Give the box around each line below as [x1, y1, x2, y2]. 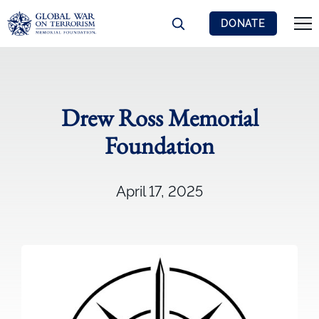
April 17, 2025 [116, 183, 203, 200]
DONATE [220, 18, 266, 29]
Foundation [105, 130, 214, 161]
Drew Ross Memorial [61, 102, 258, 133]
